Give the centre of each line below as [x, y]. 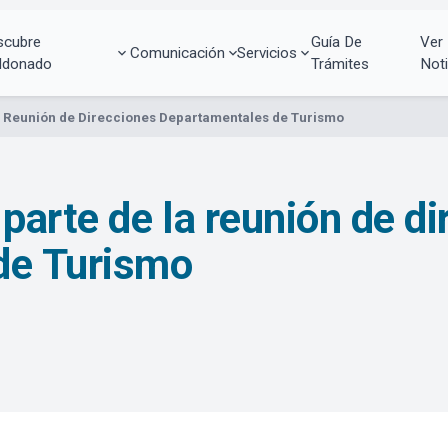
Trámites [339, 63]
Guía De [336, 41]
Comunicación [177, 52]
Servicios [267, 52]
